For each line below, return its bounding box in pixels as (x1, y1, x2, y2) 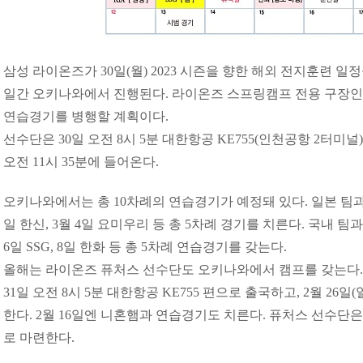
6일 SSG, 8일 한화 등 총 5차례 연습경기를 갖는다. (3, 240, 287, 254)
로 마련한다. (3, 331, 75, 344)
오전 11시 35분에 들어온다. (3, 155, 159, 169)
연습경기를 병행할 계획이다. (3, 109, 169, 123)
